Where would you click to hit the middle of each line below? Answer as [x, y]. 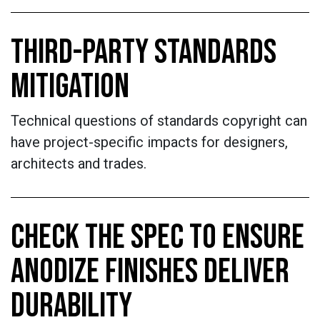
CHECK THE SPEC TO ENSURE [157, 237]
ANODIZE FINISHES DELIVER [150, 272]
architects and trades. [79, 164]
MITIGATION [70, 87]
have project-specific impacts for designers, [149, 142]
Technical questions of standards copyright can [159, 121]
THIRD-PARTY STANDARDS [144, 52]
